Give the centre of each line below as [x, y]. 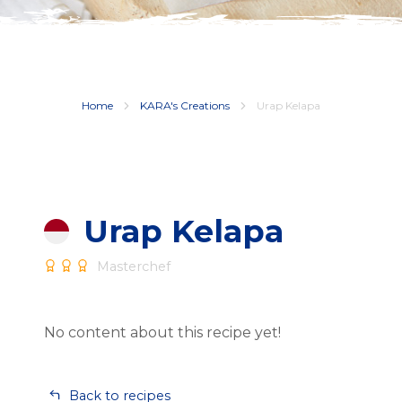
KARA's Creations [186, 105]
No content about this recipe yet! [162, 332]
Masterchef [132, 267]
